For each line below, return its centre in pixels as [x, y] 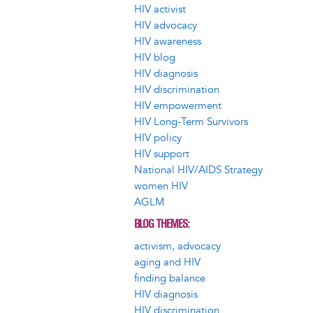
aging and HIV [167, 262]
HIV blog [155, 57]
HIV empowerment [178, 105]
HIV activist [160, 9]
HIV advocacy [166, 25]
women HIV [161, 186]
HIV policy [158, 138]
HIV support [162, 154]
